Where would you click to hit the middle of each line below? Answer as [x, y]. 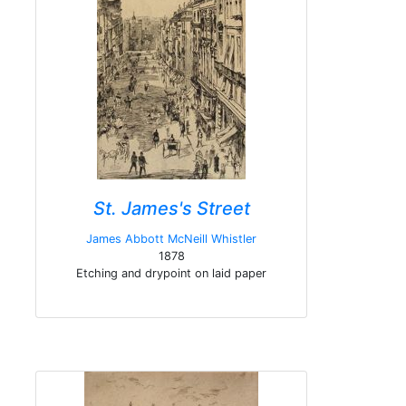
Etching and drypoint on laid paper [171, 273]
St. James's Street [171, 208]
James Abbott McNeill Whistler [171, 239]
